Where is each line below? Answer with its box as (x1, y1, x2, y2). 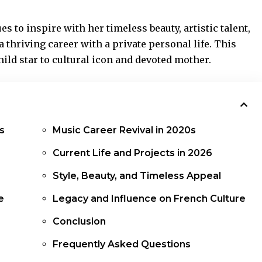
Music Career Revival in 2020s (53, 124, 196, 136)
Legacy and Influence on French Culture (53, 192, 246, 204)
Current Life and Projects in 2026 (53, 147, 213, 158)
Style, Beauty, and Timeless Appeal (53, 170, 222, 181)
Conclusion (53, 215, 106, 227)
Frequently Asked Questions (53, 238, 191, 250)
